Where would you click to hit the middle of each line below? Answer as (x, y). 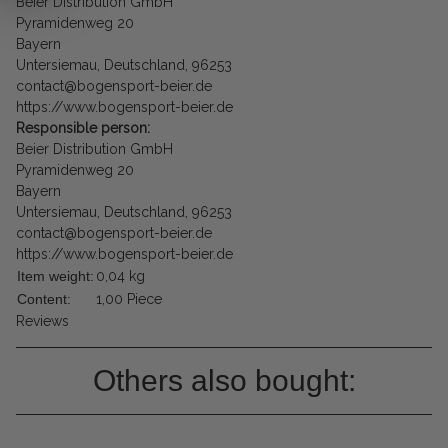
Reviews (42, 321)
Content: (44, 299)
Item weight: (55, 276)
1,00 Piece (129, 299)
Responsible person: (83, 128)
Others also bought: (224, 381)
